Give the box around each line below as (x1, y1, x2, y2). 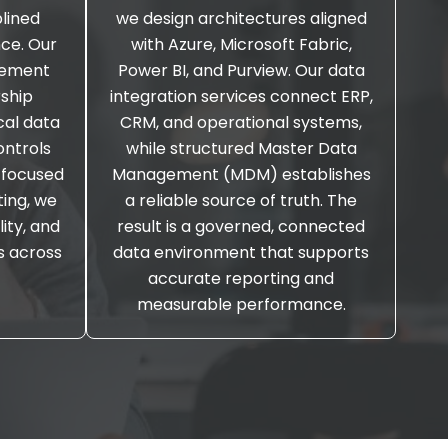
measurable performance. (136, 293, 346, 316)
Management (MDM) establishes (111, 163, 371, 186)
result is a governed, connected (117, 215, 365, 238)
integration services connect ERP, (109, 85, 373, 108)
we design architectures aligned (115, 7, 367, 30)
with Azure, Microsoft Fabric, (130, 33, 352, 56)
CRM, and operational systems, (120, 111, 362, 134)
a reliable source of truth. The (125, 189, 357, 212)
